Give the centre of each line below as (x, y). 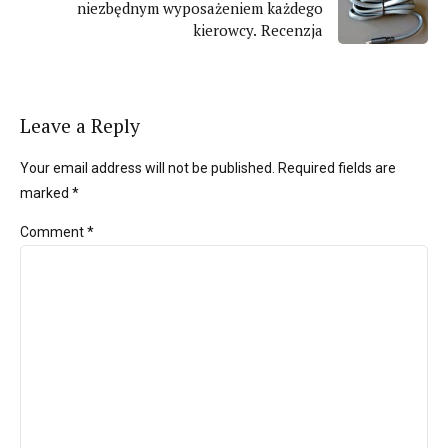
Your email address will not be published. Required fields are (208, 168)
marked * (49, 193)
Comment (53, 232)
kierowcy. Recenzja (258, 30)
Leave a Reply (80, 125)
